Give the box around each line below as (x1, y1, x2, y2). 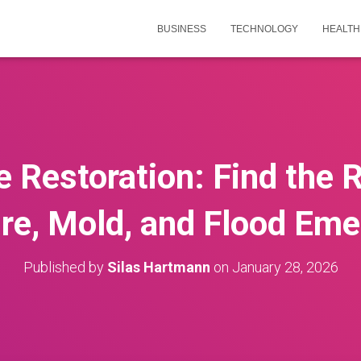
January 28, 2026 (231, 259, 338, 276)
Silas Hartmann (106, 259, 210, 276)
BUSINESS (157, 23, 206, 35)
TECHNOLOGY (230, 23, 298, 35)
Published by (23, 259, 107, 276)
